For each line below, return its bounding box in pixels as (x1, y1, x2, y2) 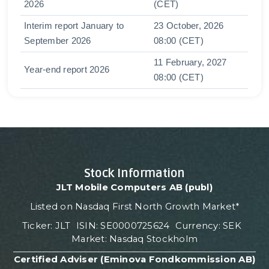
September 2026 (24, 36, 91, 46)
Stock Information (83, 166, 186, 181)
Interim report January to (24, 21, 124, 31)
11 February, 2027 (154, 58, 227, 68)
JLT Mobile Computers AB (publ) (56, 181, 213, 193)
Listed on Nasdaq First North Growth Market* (29, 201, 240, 212)
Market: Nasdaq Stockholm (71, 233, 198, 244)
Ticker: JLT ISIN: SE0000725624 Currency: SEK (22, 220, 247, 231)
